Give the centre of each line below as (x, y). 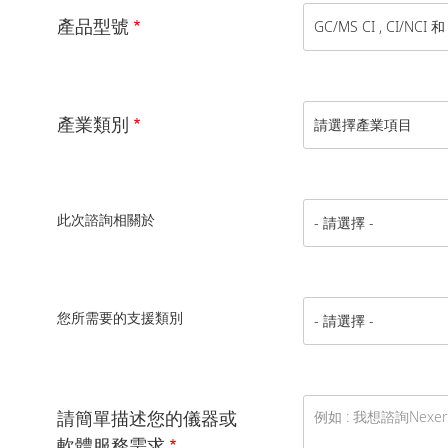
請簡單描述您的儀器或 (147, 417)
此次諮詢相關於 (106, 219)
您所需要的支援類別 (120, 317)
